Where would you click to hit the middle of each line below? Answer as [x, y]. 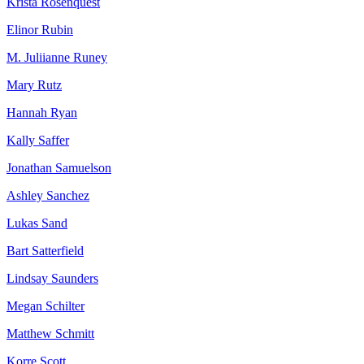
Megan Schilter [45, 306]
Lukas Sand [37, 223]
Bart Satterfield [45, 251]
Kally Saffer [38, 141]
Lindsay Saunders [52, 279]
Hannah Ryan [42, 113]
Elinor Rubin [40, 30]
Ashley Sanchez [48, 196]
